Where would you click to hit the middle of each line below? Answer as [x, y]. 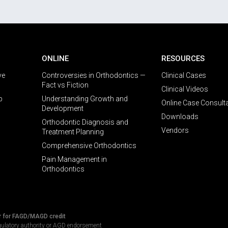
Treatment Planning [73, 132]
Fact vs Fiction [65, 85]
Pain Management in [74, 160]
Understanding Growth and [85, 99]
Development [63, 109]
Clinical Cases [184, 76]
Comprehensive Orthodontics [89, 146]
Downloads [180, 117]
